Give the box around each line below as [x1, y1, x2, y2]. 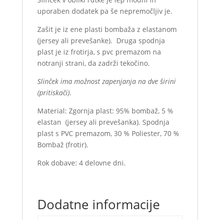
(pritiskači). [37, 88, 72, 97]
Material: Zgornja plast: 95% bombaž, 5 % [37, 106, 173, 115]
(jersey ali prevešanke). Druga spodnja [37, 36, 165, 45]
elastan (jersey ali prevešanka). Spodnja [37, 117, 169, 127]
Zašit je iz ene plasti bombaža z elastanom [37, 25, 177, 34]
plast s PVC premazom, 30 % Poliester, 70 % [37, 129, 179, 138]
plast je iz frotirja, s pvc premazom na [37, 47, 161, 56]
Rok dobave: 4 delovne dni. [37, 158, 126, 167]
